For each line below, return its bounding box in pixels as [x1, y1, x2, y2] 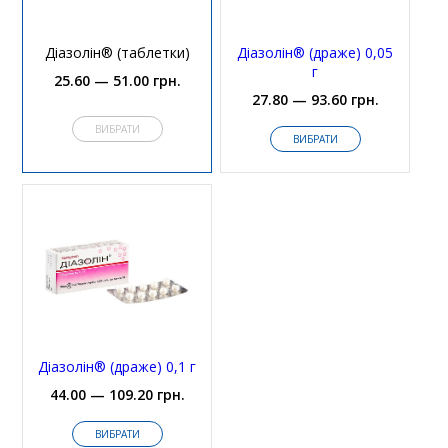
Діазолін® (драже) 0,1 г [38, 356, 197, 376]
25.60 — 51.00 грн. [53, 70, 181, 90]
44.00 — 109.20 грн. [49, 384, 185, 404]
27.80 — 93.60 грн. [251, 89, 379, 109]
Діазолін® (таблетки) [44, 42, 190, 62]
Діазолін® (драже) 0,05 [237, 42, 394, 62]
